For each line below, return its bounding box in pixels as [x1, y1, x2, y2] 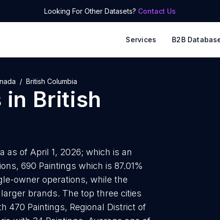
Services [126, 35, 157, 44]
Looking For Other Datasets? [44, 7, 138, 15]
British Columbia [26, 77, 77, 85]
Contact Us [138, 7, 176, 15]
